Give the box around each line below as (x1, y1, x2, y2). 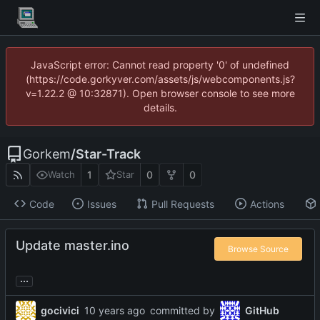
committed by (150, 304, 215, 316)
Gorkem (23, 146, 71, 161)
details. (143, 101, 177, 114)
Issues (86, 197, 116, 210)
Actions (249, 197, 284, 210)
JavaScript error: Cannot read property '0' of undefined (31, 59, 289, 71)
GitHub (245, 304, 279, 316)
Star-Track (76, 146, 141, 161)
